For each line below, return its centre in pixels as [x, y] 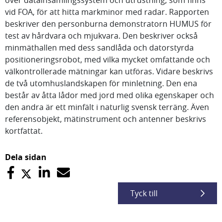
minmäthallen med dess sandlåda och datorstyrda [99, 48]
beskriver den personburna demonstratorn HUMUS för [108, 24]
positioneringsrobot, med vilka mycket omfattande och [108, 59]
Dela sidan [26, 157]
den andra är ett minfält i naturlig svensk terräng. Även [107, 107]
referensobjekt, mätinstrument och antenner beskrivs [106, 119]
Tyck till [144, 193]
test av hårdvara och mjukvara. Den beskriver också [101, 36]
